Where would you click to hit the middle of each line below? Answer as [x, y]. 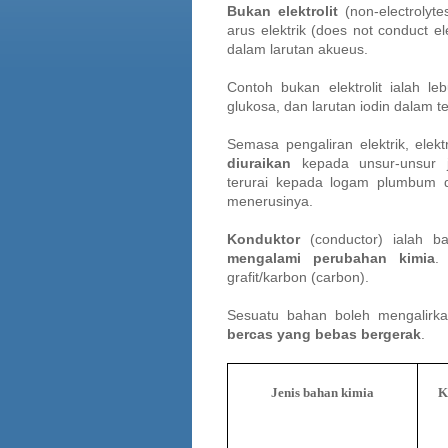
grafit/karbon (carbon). [298, 277]
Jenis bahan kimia [322, 393]
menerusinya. [270, 201]
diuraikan [259, 163]
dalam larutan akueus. [297, 49]
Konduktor [263, 239]
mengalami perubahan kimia [331, 258]
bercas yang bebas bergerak [324, 334]
